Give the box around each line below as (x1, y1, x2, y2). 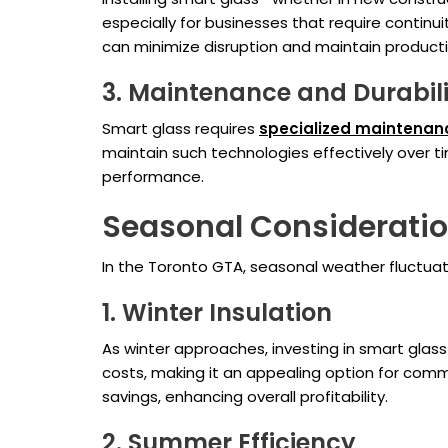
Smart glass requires (102, 118, 259, 140)
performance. (102, 166, 204, 188)
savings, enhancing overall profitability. (102, 386, 388, 408)
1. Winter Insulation (102, 296, 332, 330)
